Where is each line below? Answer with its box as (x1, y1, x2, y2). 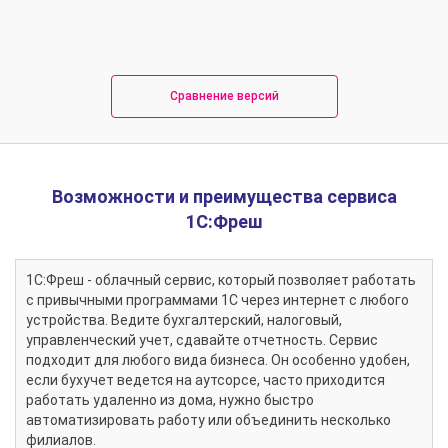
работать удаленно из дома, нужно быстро (26, 392, 314, 409)
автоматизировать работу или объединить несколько (26, 412, 391, 429)
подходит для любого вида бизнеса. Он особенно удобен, (26, 352, 410, 369)
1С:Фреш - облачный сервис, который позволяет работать (26, 272, 416, 289)
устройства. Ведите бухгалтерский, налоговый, (26, 312, 342, 329)
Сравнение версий (169, 89, 279, 104)
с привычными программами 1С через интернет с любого (26, 292, 409, 309)
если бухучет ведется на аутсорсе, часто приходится (26, 372, 385, 389)
